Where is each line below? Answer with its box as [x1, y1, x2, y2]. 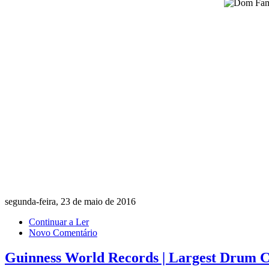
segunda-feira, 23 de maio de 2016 [5, 196, 136, 207]
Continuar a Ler [29, 216, 89, 227]
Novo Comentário [29, 227, 97, 238]
